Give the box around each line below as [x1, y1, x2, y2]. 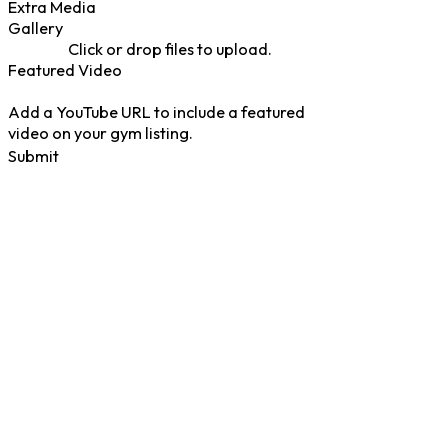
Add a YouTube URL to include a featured [8, 102, 305, 123]
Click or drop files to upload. [68, 39, 272, 60]
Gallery [8, 18, 63, 39]
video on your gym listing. [8, 123, 193, 144]
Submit [8, 145, 59, 166]
